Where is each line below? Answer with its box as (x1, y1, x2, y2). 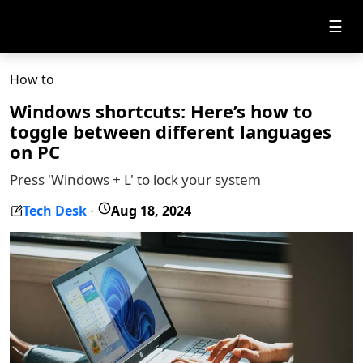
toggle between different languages (10, 119, 331, 143)
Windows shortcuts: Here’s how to (10, 99, 313, 123)
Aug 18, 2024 (111, 201, 191, 220)
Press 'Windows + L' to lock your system (10, 170, 261, 189)
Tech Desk (23, 201, 87, 220)
